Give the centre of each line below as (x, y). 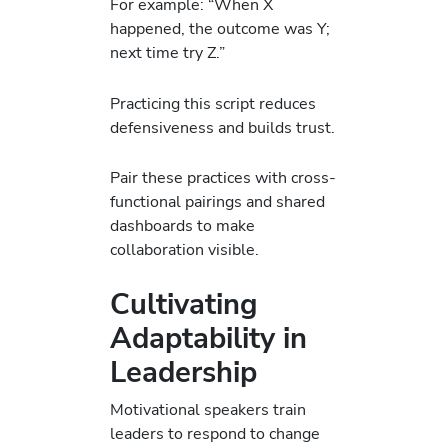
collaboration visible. (184, 249)
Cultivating (184, 304)
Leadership (183, 372)
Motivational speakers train (208, 410)
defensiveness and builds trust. (222, 127)
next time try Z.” (167, 53)
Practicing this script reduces (213, 103)
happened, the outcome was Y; (220, 29)
